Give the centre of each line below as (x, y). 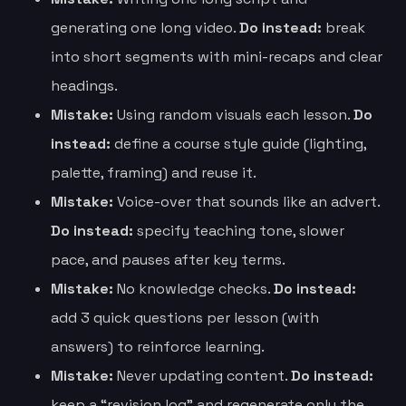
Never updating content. (202, 375)
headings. (84, 85)
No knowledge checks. (193, 288)
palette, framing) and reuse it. (154, 172)
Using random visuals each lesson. (233, 114)
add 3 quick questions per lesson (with (185, 317)
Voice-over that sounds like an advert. (246, 201)
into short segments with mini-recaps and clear (217, 56)
